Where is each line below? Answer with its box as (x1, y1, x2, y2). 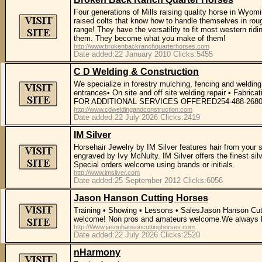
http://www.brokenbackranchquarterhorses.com (74, 43, 209, 50)
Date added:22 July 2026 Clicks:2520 (74, 230, 200, 239)
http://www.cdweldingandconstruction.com (74, 106, 192, 113)
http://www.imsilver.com (74, 169, 140, 176)
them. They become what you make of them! (74, 34, 226, 43)
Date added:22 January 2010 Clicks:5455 (74, 50, 213, 58)
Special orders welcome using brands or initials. (74, 160, 235, 169)
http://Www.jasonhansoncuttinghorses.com (74, 223, 195, 230)
